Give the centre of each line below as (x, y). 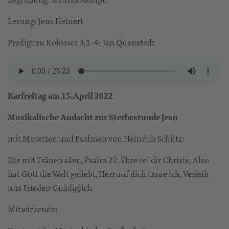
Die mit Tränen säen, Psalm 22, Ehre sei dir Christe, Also (108, 160)
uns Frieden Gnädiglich (50, 188)
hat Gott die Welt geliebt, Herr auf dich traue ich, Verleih (108, 174)
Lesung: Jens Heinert (45, 21)
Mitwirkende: (33, 209)
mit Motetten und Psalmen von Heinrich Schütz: (96, 139)
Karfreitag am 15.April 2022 (60, 96)
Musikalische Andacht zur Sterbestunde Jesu (93, 118)
